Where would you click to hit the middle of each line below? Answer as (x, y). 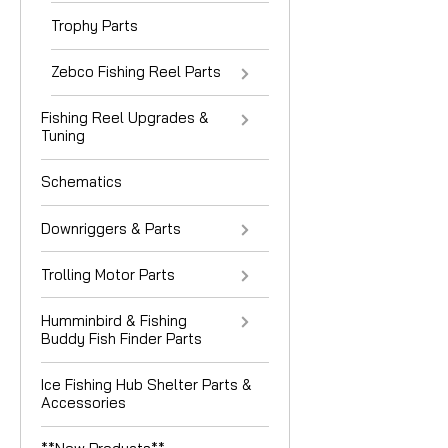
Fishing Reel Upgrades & (125, 118)
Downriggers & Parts (111, 228)
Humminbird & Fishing (114, 321)
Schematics (81, 182)
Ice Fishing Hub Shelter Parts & (146, 385)
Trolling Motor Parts (108, 274)
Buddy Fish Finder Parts (121, 339)
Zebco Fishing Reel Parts (136, 72)
